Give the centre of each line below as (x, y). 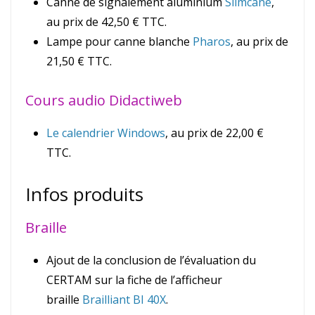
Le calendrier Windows (106, 133)
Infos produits (84, 194)
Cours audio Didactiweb (104, 101)
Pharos (212, 42)
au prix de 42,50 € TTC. (107, 22)
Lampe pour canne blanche (120, 42)
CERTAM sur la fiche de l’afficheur (134, 280)
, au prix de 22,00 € (214, 133)
